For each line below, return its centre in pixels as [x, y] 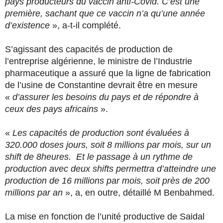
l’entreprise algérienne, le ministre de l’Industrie [99, 61]
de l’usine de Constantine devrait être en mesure [101, 85]
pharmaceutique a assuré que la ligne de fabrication [108, 73]
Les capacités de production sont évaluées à [101, 133]
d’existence [27, 25]
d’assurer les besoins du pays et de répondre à [106, 97]
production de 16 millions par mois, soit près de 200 [107, 180]
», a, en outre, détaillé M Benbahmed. [140, 192]
